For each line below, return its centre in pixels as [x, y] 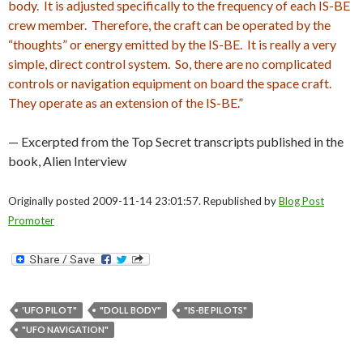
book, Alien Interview [67, 161]
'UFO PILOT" [49, 310]
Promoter [31, 221]
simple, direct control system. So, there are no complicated [170, 64]
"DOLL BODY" [130, 310]
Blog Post [301, 201]
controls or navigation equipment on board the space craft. [171, 83]
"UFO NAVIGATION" [65, 330]
